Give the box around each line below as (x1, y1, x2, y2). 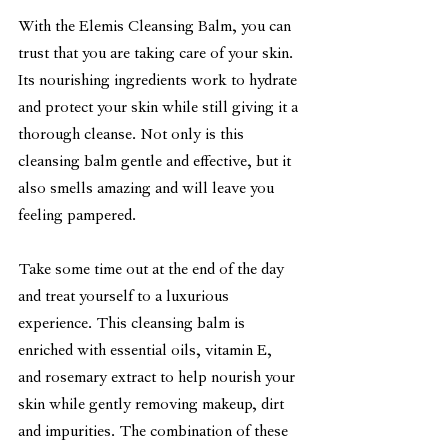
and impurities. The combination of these (18, 423, 292, 442)
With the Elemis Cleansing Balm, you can (18, 18, 295, 37)
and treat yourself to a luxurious (18, 288, 233, 307)
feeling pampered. (18, 207, 136, 226)
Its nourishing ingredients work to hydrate (18, 72, 301, 91)
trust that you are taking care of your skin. (18, 45, 297, 64)
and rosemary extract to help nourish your (18, 369, 299, 388)
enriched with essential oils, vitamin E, (18, 342, 276, 361)
